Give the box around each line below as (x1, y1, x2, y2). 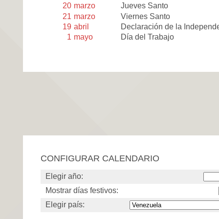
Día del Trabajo (121, 32, 175, 41)
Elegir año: (45, 172, 83, 181)
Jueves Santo (121, 1, 169, 10)
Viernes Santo (121, 12, 171, 21)
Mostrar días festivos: (45, 186, 118, 195)
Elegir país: (45, 200, 85, 209)
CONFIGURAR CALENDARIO (41, 153, 159, 164)
